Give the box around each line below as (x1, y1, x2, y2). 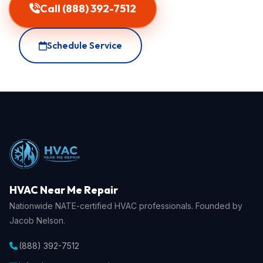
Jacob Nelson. (9, 215, 65, 225)
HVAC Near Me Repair (9, 183, 118, 197)
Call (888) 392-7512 (40, 2, 136, 15)
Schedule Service (47, 39, 122, 51)
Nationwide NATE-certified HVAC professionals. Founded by (9, 201, 242, 211)
